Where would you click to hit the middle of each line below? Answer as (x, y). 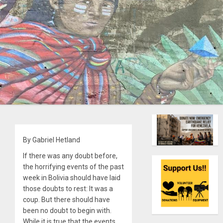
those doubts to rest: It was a (68, 189)
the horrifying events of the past (73, 167)
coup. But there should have (66, 200)
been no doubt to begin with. (67, 211)
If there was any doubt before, (70, 156)
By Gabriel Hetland (52, 140)
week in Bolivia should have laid (72, 178)
